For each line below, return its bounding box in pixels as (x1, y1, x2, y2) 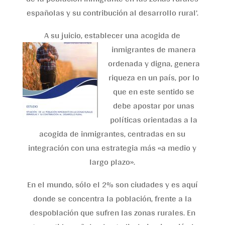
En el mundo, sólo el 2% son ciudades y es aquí (27, 176, 198, 192)
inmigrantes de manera (111, 41, 196, 57)
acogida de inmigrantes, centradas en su (39, 126, 186, 141)
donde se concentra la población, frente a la (33, 190, 192, 206)
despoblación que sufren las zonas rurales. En (29, 204, 195, 220)
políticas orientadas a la (110, 111, 198, 127)
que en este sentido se (113, 83, 195, 99)
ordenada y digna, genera (107, 55, 200, 71)
